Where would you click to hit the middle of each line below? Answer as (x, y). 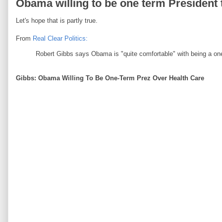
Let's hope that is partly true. (57, 21)
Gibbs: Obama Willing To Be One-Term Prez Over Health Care (110, 78)
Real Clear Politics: (60, 38)
